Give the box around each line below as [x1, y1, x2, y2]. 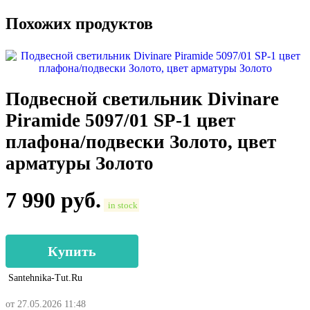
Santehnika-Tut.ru [8, 273, 82, 284]
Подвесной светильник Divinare [6, 88, 279, 109]
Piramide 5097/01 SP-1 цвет [6, 109, 235, 131]
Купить [48, 244, 96, 259]
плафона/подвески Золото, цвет [6, 131, 276, 152]
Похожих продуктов [6, 14, 153, 33]
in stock [105, 200, 138, 210]
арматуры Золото [6, 152, 154, 174]
